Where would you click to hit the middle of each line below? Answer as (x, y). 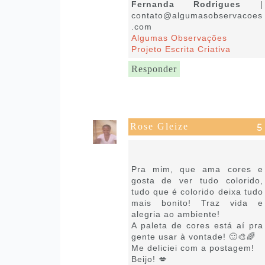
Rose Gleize (159, 126)
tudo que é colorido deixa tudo (197, 191)
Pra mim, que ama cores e (197, 169)
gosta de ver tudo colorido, (197, 180)
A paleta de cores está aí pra (197, 225)
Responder (154, 69)
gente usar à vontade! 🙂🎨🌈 (193, 236)
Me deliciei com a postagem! (193, 248)
